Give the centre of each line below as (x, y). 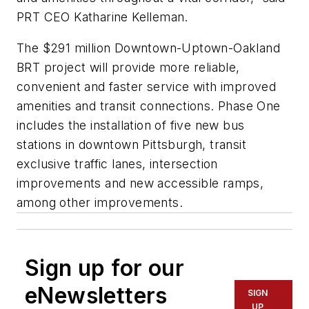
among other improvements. (102, 203)
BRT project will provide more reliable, (128, 68)
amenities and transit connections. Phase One (149, 106)
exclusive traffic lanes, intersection (117, 164)
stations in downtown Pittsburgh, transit (131, 145)
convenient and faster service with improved (147, 87)
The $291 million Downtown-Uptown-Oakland (148, 48)
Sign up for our (104, 268)
